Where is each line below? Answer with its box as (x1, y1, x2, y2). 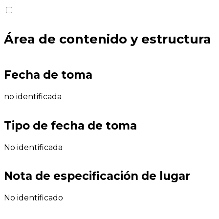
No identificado (4, 193, 63, 202)
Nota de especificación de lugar (4, 169, 190, 183)
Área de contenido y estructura (4, 31, 211, 47)
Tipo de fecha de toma (4, 118, 137, 132)
